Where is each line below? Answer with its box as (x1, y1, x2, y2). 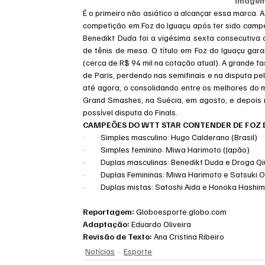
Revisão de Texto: (83, 231, 153, 241)
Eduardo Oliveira (131, 218, 192, 229)
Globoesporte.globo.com (136, 206, 227, 216)
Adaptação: (83, 218, 132, 229)
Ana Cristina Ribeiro (152, 231, 225, 241)
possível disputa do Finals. (83, 106, 178, 117)
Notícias (85, 245, 115, 256)
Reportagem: (83, 206, 137, 216)
